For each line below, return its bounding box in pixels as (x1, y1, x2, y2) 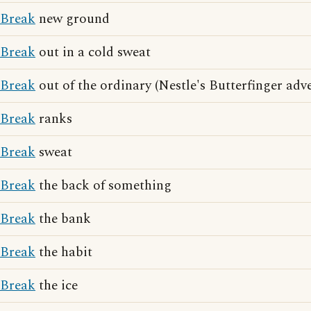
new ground (35, 9, 110, 29)
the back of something (35, 176, 171, 196)
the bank (35, 209, 91, 229)
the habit (35, 242, 92, 262)
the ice (35, 276, 78, 296)
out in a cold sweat (35, 42, 151, 62)
